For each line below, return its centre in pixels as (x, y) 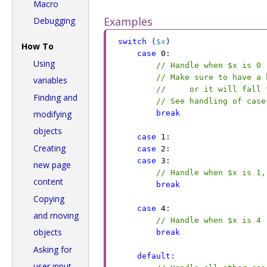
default (154, 256)
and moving (56, 215)
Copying (49, 199)
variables (50, 80)
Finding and (55, 97)
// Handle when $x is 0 (209, 65)
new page (52, 165)
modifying (52, 114)
